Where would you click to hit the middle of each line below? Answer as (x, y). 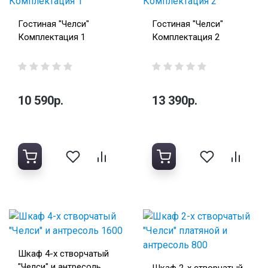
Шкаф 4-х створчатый (63, 254)
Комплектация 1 (52, 37)
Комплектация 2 (186, 37)
